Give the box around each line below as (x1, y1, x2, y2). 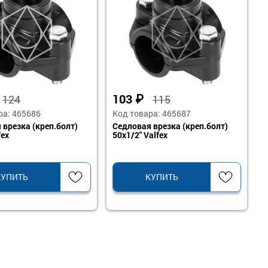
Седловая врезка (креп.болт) (112, 120, 228, 132)
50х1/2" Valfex (112, 129, 167, 141)
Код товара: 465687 (112, 108, 191, 119)
